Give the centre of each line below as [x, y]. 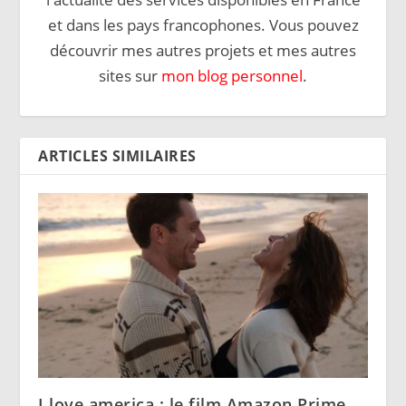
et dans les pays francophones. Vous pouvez [203, 25]
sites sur [130, 76]
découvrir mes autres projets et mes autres [203, 51]
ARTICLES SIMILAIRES [117, 156]
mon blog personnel [232, 76]
